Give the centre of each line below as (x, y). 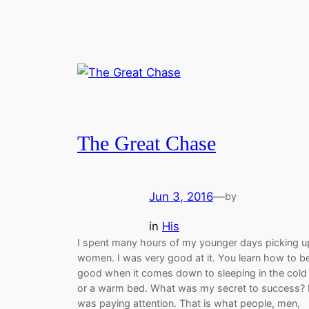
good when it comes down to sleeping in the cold (192, 273)
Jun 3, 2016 (181, 197)
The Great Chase (147, 144)
